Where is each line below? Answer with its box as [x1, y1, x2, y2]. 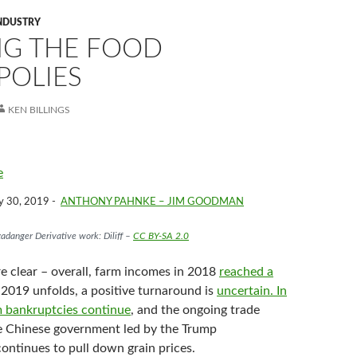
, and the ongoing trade [131, 304, 260, 316]
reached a [219, 265, 273, 278]
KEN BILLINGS [8, 105, 70, 115]
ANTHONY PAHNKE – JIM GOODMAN [61, 197, 244, 207]
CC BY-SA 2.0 [133, 231, 189, 241]
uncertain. [217, 284, 273, 297]
